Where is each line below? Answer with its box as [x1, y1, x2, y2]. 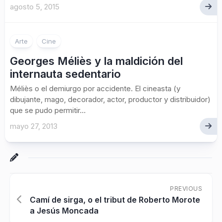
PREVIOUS [170, 185, 202, 192]
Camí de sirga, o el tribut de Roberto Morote [30, 195, 200, 205]
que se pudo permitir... [10, 106, 86, 115]
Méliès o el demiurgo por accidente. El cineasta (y [10, 84, 180, 93]
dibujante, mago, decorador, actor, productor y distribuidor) [10, 95, 211, 104]
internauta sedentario [10, 67, 121, 80]
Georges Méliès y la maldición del [10, 55, 183, 67]
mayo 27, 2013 [10, 121, 57, 131]
